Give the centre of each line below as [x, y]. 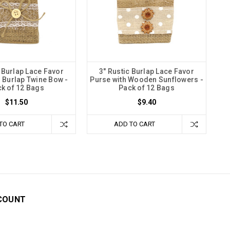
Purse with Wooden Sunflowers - [147, 79]
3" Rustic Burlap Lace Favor [147, 71]
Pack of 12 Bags [147, 88]
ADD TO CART [135, 124]
